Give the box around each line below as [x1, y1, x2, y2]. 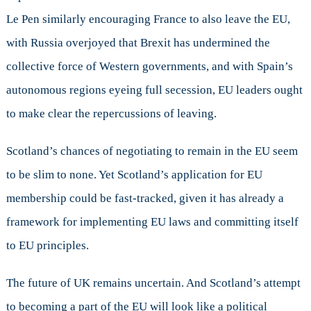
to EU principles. [6, 239, 89, 253]
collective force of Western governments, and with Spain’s [6, 60, 293, 74]
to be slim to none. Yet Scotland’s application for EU [6, 168, 262, 182]
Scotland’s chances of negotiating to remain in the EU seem [6, 144, 298, 158]
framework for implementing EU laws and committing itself [6, 215, 299, 229]
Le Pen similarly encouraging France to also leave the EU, [6, 12, 290, 26]
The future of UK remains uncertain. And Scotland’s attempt [6, 276, 301, 290]
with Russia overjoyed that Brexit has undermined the [6, 36, 270, 50]
